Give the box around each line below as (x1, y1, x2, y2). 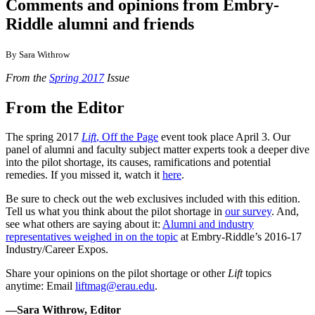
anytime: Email (6, 280, 75, 292)
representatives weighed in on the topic (6, 231, 178, 243)
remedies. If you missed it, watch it (6, 169, 162, 181)
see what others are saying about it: (6, 218, 162, 231)
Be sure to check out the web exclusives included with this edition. (6, 193, 300, 205)
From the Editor (6, 98, 124, 117)
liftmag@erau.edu (75, 280, 155, 292)
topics (243, 267, 271, 280)
